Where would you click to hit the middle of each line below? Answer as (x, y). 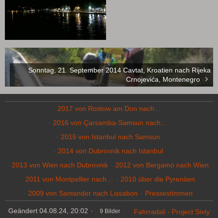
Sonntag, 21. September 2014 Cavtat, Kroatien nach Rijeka (119, 70)
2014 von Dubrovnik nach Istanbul (110, 151)
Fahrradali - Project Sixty (172, 211)
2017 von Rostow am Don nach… (109, 109)
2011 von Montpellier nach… (69, 179)
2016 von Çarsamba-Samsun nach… (110, 123)
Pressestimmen (169, 193)
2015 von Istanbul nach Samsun (110, 137)
